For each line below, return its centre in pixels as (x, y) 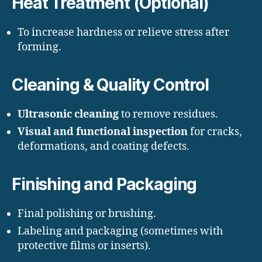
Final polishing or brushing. (87, 213)
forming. (39, 47)
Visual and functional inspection (103, 132)
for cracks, (215, 132)
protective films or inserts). (84, 246)
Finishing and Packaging (104, 184)
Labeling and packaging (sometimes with (120, 231)
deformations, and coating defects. (104, 146)
